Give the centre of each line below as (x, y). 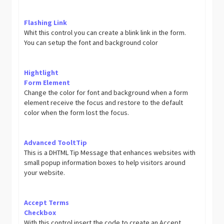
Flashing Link (46, 22)
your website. (45, 172)
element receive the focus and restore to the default (104, 102)
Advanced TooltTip (56, 142)
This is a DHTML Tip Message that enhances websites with (110, 152)
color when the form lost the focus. (77, 112)
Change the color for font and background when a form (106, 92)
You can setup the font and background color (91, 42)
